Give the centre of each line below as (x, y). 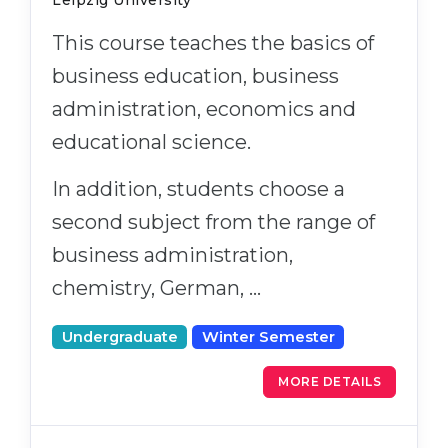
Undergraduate (119, 337)
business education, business (195, 76)
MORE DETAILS (329, 382)
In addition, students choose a (198, 189)
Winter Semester (268, 337)
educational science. (151, 142)
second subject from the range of (213, 222)
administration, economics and (204, 109)
